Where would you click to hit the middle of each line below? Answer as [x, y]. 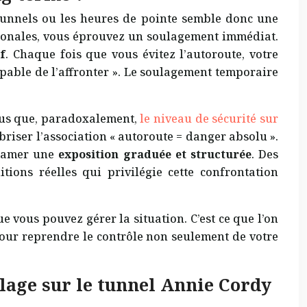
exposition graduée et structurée [155, 155]
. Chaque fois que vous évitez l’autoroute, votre [142, 54]
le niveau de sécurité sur [209, 119]
